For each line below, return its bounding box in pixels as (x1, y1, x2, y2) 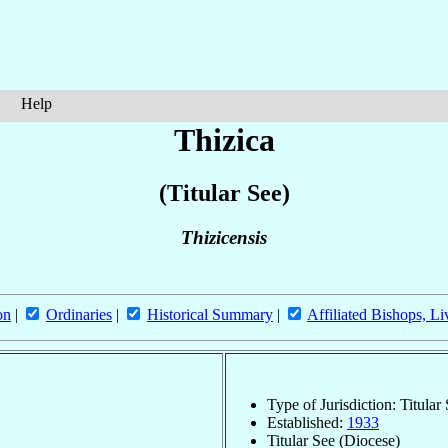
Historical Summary (147, 306, 273, 324)
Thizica (173, 122, 275, 158)
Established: (267, 413, 347, 431)
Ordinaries (46, 306, 112, 324)
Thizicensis (181, 227, 267, 249)
